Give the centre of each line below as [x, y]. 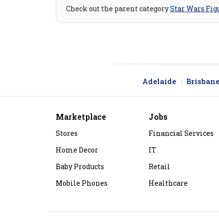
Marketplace [81, 117]
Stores [67, 133]
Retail [159, 167]
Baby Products [80, 167]
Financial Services [181, 133]
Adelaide [159, 81]
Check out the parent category [118, 9]
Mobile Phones [82, 183]
